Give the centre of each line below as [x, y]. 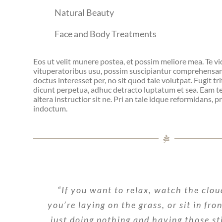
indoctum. [51, 109]
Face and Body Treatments [106, 33]
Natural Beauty [84, 13]
